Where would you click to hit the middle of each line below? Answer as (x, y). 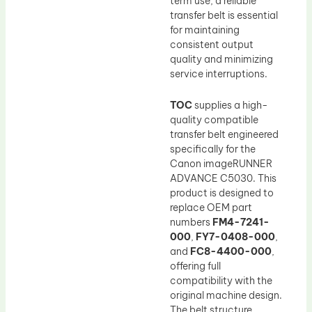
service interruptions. (219, 73)
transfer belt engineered (224, 135)
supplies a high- (230, 106)
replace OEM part (211, 208)
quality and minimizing (221, 59)
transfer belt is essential (224, 15)
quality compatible (214, 120)
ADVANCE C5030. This (223, 179)
